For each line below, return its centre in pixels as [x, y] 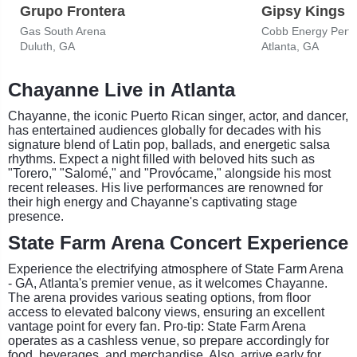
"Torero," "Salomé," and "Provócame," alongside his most [169, 173]
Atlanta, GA [290, 46]
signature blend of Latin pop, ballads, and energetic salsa [169, 144]
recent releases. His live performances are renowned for [165, 187]
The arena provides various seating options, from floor [159, 297]
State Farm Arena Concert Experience [178, 242]
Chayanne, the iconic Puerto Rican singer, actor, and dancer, [178, 116]
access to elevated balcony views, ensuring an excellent [166, 312]
